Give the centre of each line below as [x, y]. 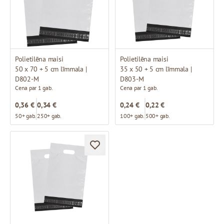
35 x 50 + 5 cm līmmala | [156, 69]
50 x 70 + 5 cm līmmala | [51, 69]
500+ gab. [157, 115]
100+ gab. [132, 115]
